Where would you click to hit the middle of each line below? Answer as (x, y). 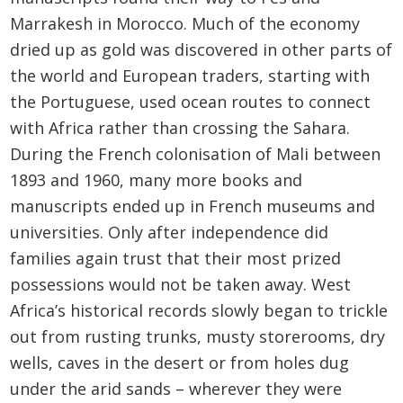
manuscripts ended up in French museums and (193, 206)
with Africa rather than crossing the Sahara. (180, 127)
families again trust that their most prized (176, 258)
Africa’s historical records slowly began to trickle (199, 310)
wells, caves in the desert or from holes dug (180, 362)
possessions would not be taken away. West (181, 284)
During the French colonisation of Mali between (196, 153)
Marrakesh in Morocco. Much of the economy (185, 23)
